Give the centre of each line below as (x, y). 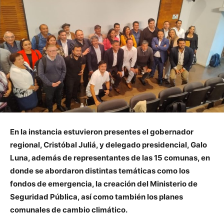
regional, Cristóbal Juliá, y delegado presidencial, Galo (108, 145)
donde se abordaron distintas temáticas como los (100, 171)
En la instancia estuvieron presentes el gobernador (102, 132)
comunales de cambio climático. (69, 210)
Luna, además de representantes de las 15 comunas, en (110, 158)
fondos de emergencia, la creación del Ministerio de (104, 184)
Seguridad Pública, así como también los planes (96, 197)
